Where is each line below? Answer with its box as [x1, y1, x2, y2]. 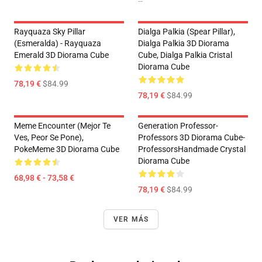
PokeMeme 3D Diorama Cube [14, 144, 119, 154]
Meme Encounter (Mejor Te [14, 121, 111, 131]
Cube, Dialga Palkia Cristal [138, 50, 232, 60]
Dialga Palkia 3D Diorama [138, 39, 229, 49]
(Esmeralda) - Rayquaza [14, 39, 101, 49]
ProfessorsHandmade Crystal [138, 144, 246, 154]
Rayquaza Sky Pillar [14, 27, 85, 37]
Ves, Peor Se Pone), [14, 133, 84, 143]
